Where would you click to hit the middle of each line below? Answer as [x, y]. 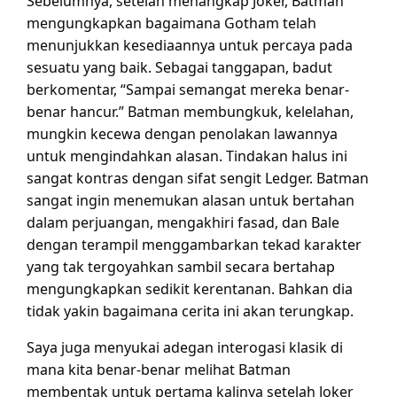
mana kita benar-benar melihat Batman [159, 369]
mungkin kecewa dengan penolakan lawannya [182, 133]
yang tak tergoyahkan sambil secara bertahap [181, 266]
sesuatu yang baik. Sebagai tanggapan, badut [179, 67]
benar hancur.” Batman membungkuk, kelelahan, [190, 111]
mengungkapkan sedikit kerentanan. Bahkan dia [190, 288]
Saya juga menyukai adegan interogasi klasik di [185, 347]
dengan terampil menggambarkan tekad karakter [194, 244]
